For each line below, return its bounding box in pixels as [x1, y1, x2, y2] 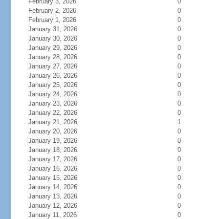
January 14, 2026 [28, 183, 77, 191]
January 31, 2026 [28, 25, 77, 33]
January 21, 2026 [28, 118, 77, 126]
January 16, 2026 [28, 165, 77, 172]
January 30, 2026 [28, 35, 77, 42]
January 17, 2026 [28, 155, 77, 163]
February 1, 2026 [28, 16, 76, 23]
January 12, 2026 [28, 202, 77, 209]
